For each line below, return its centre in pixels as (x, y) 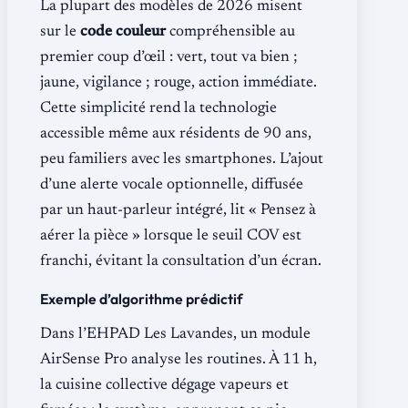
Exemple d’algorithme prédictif (142, 298)
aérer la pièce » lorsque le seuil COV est (171, 236)
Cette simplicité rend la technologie (158, 108)
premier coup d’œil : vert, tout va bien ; (169, 57)
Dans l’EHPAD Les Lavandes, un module (175, 334)
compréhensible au (230, 32)
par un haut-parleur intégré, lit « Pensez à (178, 210)
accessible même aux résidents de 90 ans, (176, 134)
